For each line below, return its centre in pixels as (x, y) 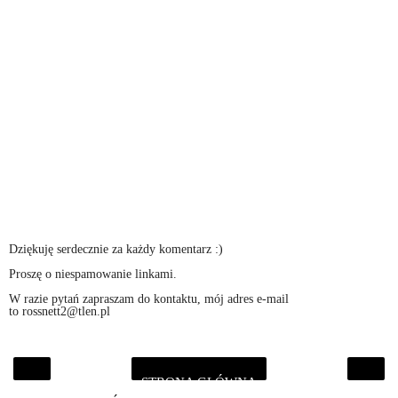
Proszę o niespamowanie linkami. (93, 274)
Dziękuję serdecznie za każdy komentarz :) (116, 249)
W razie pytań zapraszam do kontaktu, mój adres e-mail (149, 299)
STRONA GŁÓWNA (199, 382)
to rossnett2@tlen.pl (60, 311)
